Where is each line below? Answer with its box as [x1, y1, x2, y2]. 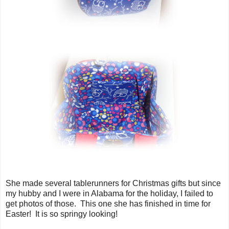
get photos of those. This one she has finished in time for [6, 199, 211, 208]
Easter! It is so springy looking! [6, 209, 118, 218]
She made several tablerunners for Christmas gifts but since [6, 178, 221, 188]
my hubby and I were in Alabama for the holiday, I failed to [6, 189, 213, 198]
